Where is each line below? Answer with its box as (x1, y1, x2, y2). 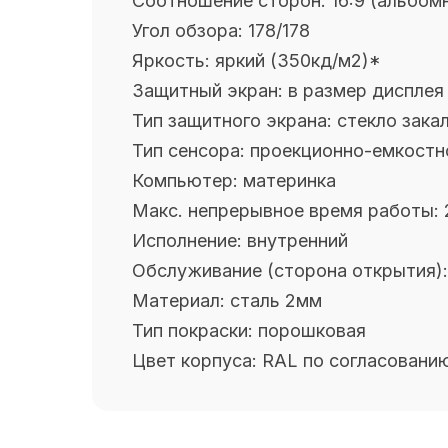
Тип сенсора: (132, 140, 250, 162)
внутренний (247, 230, 348, 252)
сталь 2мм (230, 290, 322, 312)
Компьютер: (132, 170, 243, 192)
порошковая (258, 320, 366, 342)
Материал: (132, 290, 230, 312)
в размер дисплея (288, 80, 444, 102)
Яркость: (132, 50, 215, 72)
